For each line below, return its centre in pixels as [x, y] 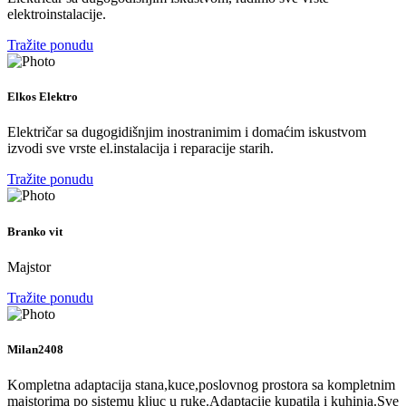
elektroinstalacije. [57, 14]
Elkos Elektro [43, 97]
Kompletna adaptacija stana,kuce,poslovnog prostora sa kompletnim [201, 385]
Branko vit [35, 231]
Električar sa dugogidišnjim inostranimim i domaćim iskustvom [187, 132]
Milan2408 [35, 349]
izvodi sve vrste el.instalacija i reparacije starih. [140, 149]
